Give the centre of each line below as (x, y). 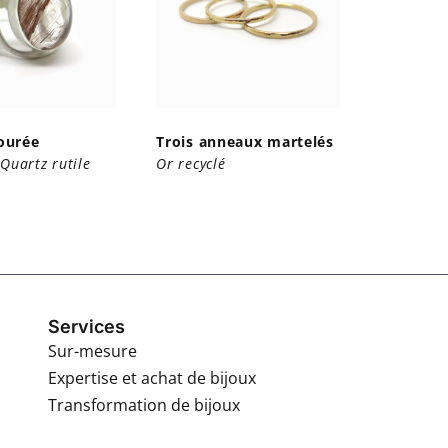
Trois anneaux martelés (245, 141)
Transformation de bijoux (144, 404)
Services (87, 326)
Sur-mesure (93, 350)
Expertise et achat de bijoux (152, 377)
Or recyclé (191, 163)
